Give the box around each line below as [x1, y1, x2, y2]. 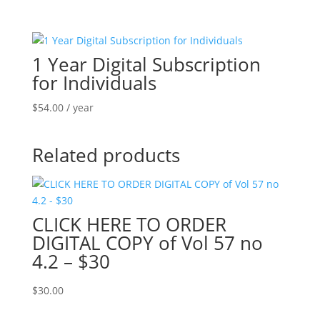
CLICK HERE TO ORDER [31, 211, 226, 237]
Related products [31, 141, 180, 168]
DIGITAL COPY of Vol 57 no [31, 229, 263, 256]
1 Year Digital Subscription [31, 51, 261, 78]
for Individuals [31, 70, 156, 96]
